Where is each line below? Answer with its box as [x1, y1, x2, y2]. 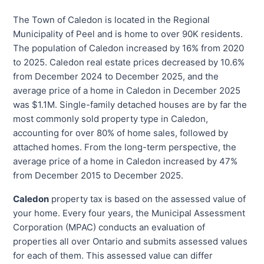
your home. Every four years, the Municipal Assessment [13, 207, 246, 219]
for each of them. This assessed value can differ [13, 250, 213, 262]
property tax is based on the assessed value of [49, 193, 246, 205]
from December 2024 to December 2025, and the [13, 71, 219, 82]
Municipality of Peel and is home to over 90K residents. [13, 28, 243, 40]
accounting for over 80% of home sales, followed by [13, 127, 229, 139]
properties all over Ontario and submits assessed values [13, 236, 248, 247]
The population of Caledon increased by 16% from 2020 [13, 42, 245, 54]
